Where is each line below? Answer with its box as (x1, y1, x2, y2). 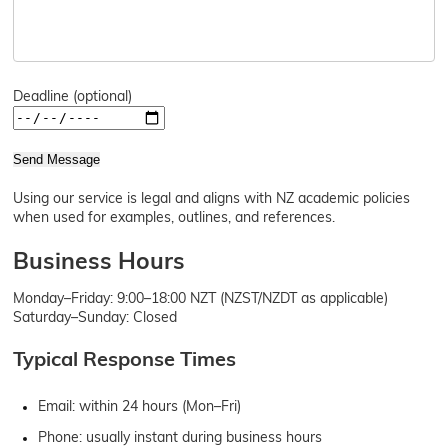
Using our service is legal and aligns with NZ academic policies (13, 188, 411, 207)
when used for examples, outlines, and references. (13, 207, 336, 226)
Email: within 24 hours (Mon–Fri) (38, 396, 242, 415)
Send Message (13, 151, 101, 167)
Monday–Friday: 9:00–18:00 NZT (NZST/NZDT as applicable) (13, 288, 389, 307)
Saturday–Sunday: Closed (13, 307, 178, 326)
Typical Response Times (13, 345, 237, 371)
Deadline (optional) (13, 86, 133, 105)
